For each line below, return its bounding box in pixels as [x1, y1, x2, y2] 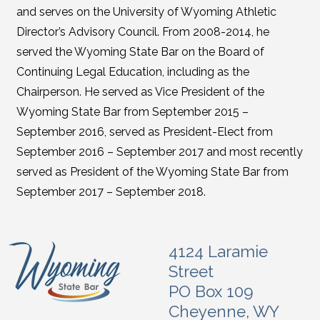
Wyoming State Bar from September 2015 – [16, 105, 249, 119]
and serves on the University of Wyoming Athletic [16, 5, 276, 19]
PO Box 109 [169, 282, 254, 301]
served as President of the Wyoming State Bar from [16, 165, 289, 179]
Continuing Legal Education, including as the [16, 65, 249, 79]
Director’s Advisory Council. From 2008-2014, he [16, 25, 269, 39]
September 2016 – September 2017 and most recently [16, 145, 303, 159]
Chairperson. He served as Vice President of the [16, 85, 264, 99]
